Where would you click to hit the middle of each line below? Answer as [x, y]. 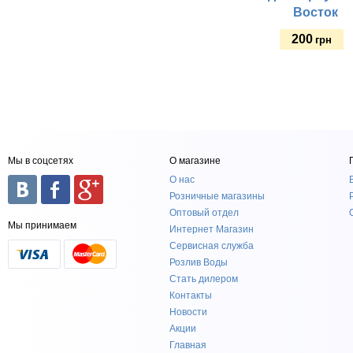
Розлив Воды [198, 262]
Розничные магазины [217, 196]
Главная [188, 345]
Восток [315, 12]
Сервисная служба [211, 246]
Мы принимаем [43, 225]
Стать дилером [203, 279]
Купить [279, 81]
